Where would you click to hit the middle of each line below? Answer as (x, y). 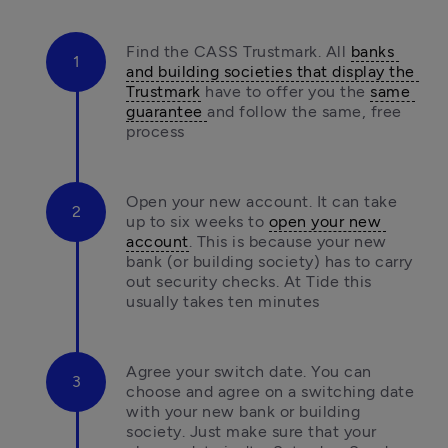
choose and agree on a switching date (270, 391)
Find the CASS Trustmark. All (238, 51)
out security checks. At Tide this (249, 281)
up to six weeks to (197, 221)
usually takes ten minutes (223, 301)
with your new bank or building (243, 411)
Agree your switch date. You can (249, 371)
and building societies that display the (270, 71)
